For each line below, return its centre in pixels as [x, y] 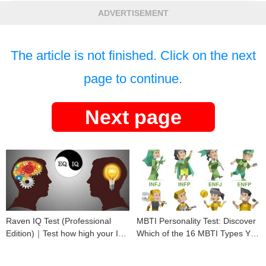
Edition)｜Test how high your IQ [65, 233]
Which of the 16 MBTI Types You [198, 233]
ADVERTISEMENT [133, 13]
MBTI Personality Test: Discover [196, 221]
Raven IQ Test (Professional [58, 221]
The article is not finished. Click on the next [133, 55]
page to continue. [133, 78]
